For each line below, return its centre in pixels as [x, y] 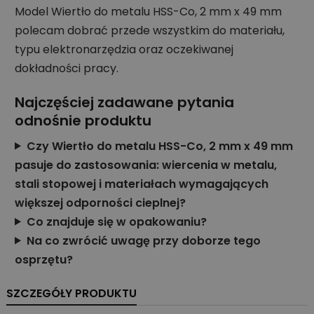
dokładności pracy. [67, 68]
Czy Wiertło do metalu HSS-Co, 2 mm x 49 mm [159, 146]
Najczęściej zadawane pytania [124, 102]
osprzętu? [44, 259]
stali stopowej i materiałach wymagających [142, 184]
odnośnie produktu [83, 120]
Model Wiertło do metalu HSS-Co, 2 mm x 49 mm [148, 11]
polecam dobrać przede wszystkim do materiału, [150, 30]
